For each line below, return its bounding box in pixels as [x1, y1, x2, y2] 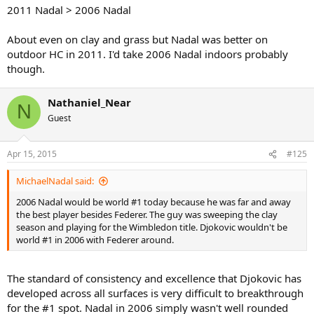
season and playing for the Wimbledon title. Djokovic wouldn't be [16, 221, 287, 234]
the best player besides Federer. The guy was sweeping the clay [16, 208, 278, 221]
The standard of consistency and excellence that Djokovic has [7, 271, 301, 285]
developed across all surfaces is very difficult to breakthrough [7, 285, 303, 300]
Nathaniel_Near [48, 95, 131, 109]
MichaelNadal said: [16, 175, 94, 188]
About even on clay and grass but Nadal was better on [7, 32, 268, 46]
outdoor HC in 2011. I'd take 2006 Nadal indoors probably [7, 46, 288, 61]
